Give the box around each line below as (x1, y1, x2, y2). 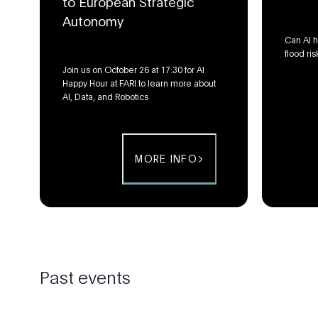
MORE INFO (135, 151, 197, 166)
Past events (40, 264, 131, 289)
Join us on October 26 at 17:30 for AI (62, 63, 204, 75)
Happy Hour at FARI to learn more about (62, 77, 216, 89)
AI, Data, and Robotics (62, 90, 148, 102)
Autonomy (62, 11, 124, 30)
